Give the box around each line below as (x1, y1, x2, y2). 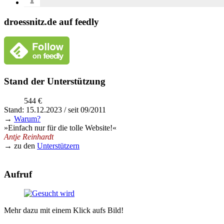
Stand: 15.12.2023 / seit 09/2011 (4, 105, 106, 114)
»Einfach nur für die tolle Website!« (4, 123, 116, 132)
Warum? (14, 114, 40, 123)
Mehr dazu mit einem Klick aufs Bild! (4, 206, 123, 215)
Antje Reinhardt (4, 132, 53, 141)
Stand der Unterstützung (4, 76, 105, 87)
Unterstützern (37, 141, 79, 150)
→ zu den (4, 141, 37, 150)
